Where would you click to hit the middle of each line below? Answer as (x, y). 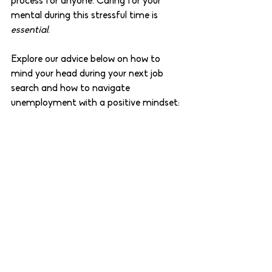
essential (29, 30)
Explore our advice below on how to (87, 59)
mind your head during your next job (88, 74)
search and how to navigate (72, 89)
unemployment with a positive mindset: (97, 103)
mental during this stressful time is (86, 16)
